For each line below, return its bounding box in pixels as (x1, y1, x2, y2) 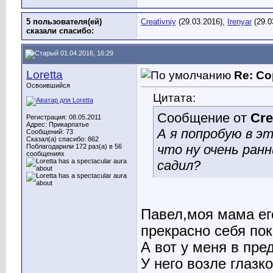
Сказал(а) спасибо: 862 (26, 135, 99, 143)
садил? (157, 158, 200, 174)
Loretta (26, 68, 63, 81)
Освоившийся (26, 82, 70, 89)
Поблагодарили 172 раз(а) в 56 (26, 143, 122, 150)
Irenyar (227, 17, 252, 26)
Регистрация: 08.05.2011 (26, 113, 101, 121)
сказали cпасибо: (26, 26, 94, 35)
